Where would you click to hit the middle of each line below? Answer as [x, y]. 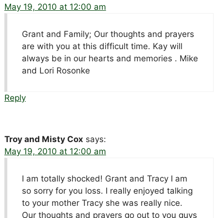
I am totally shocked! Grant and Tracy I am [104, 178]
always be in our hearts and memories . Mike [110, 58]
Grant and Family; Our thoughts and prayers [108, 34]
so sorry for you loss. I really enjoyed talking [107, 191]
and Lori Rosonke [56, 70]
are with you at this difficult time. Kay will [102, 46]
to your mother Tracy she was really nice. [102, 203]
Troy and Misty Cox [44, 139]
